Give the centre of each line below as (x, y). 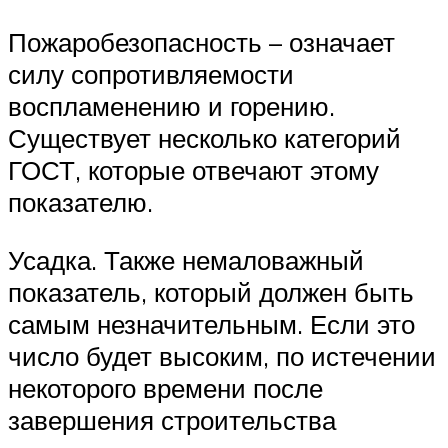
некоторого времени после (165, 387)
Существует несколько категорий (204, 138)
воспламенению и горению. (171, 106)
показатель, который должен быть (211, 291)
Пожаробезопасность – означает (201, 42)
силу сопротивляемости (151, 74)
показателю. (80, 202)
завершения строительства (172, 419)
